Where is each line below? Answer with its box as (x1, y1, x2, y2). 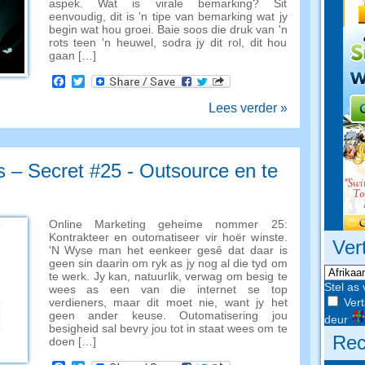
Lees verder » (208, 101, 288, 115)
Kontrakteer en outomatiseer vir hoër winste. (48, 231, 288, 244)
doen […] (48, 335, 96, 348)
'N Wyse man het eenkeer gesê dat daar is (48, 244, 288, 257)
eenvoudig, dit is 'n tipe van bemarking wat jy (48, 10, 288, 23)
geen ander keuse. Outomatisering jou (48, 309, 288, 322)
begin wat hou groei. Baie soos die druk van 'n (48, 23, 288, 36)
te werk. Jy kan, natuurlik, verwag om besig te (48, 270, 288, 283)
